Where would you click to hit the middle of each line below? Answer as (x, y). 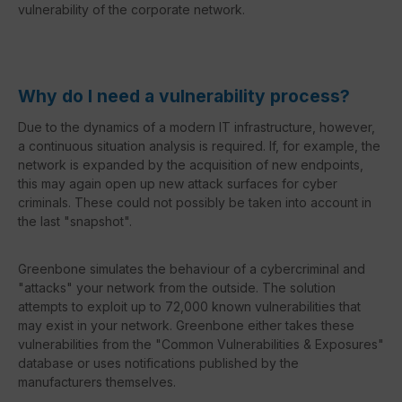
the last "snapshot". (75, 221)
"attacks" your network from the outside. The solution (177, 287)
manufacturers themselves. (97, 381)
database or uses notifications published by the (158, 363)
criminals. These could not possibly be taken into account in (195, 202)
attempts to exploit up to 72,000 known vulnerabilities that (189, 306)
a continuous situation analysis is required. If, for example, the (199, 145)
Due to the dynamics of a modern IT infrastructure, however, (197, 127)
